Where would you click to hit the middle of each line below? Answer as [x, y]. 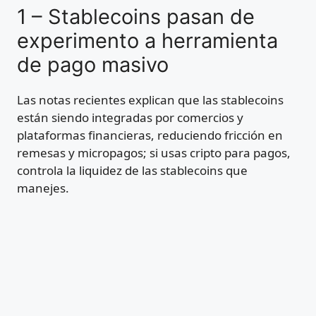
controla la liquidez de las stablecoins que [132, 171]
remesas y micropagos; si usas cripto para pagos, [154, 153]
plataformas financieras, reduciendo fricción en [150, 135]
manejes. [43, 188]
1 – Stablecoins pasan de [136, 17]
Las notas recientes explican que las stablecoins [150, 100]
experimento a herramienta [147, 41]
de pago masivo [93, 65]
